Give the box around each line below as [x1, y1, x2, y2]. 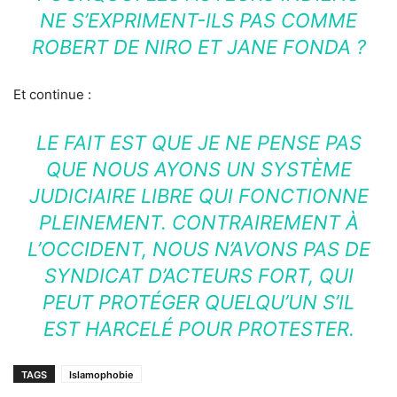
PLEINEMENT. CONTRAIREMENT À [38, 211, 359, 235]
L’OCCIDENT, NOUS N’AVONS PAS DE [27, 237, 370, 261]
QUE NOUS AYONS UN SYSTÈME [45, 158, 352, 182]
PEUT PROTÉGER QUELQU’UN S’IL [43, 291, 354, 315]
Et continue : [13, 86, 91, 104]
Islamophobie [69, 369, 134, 382]
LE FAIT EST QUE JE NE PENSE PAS [35, 131, 362, 155]
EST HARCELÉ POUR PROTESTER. [43, 317, 354, 341]
